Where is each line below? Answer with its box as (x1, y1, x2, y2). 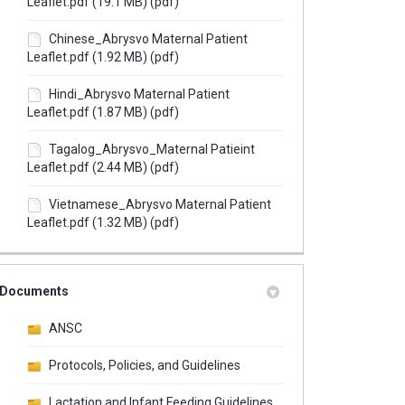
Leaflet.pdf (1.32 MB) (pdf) (26, 214, 179, 230)
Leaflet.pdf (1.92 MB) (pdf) (26, 49, 179, 64)
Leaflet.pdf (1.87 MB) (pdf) (26, 104, 179, 119)
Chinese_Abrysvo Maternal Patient (48, 31, 248, 46)
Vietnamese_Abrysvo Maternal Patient (48, 196, 271, 212)
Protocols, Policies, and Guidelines (48, 357, 240, 372)
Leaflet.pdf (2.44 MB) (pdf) (26, 159, 179, 174)
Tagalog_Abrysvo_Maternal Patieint (48, 141, 255, 156)
